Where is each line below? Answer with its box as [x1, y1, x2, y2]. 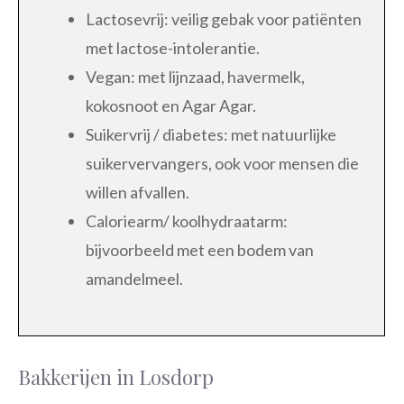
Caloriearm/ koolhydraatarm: [86, 211, 288, 232]
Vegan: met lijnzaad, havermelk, [86, 67, 305, 87]
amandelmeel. [86, 269, 183, 289]
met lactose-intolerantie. [86, 38, 260, 59]
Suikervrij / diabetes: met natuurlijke [86, 124, 336, 145]
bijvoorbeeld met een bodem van [86, 240, 314, 261]
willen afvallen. [86, 182, 189, 203]
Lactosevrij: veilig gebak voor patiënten [86, 9, 362, 30]
